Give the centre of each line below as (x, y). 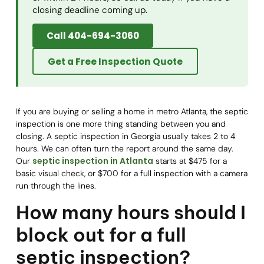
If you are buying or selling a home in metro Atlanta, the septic (132, 112)
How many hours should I (131, 212)
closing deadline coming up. (90, 10)
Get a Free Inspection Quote (115, 61)
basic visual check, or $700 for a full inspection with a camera (131, 174)
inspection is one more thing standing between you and (121, 124)
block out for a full (101, 234)
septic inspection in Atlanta (93, 161)
